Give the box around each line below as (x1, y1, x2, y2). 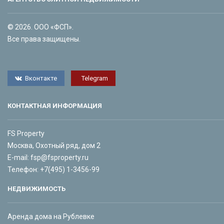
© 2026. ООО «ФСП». (7, 23, 73, 31)
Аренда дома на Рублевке (7, 212, 94, 220)
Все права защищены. (7, 35, 80, 43)
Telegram (81, 74, 108, 82)
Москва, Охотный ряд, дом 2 (7, 141, 100, 149)
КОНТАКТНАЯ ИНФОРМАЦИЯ (7, 102, 102, 109)
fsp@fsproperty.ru (30, 153, 88, 161)
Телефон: (7, 165, 40, 173)
